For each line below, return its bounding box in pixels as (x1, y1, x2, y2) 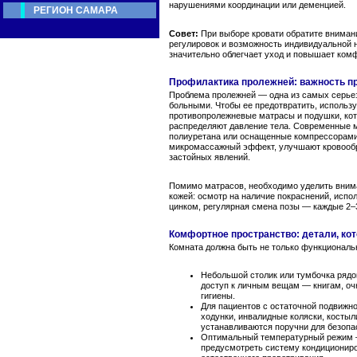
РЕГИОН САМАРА (33, 5, 118, 16)
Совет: (169, 28, 198, 38)
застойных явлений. (169, 152, 250, 163)
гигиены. (201, 291, 235, 301)
